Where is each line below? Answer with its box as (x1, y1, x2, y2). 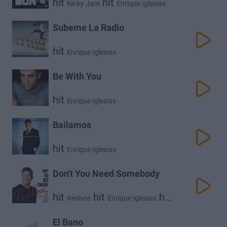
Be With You (53, 71, 101, 82)
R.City (93, 204, 112, 212)
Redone (67, 194, 91, 202)
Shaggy (53, 204, 77, 212)
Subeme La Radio (53, 22, 124, 33)
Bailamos (53, 120, 91, 130)
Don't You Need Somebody (53, 168, 160, 179)
